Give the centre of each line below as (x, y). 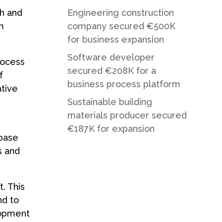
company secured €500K (121, 26)
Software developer (111, 57)
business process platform (124, 84)
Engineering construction (120, 13)
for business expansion (115, 39)
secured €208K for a (111, 71)
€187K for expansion (111, 129)
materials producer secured (127, 115)
